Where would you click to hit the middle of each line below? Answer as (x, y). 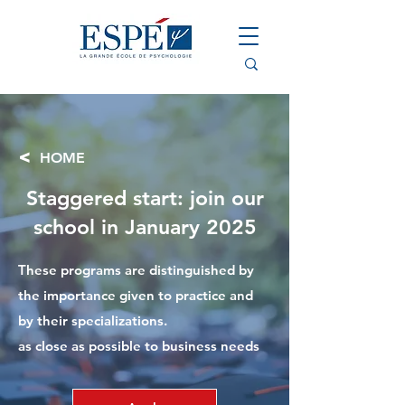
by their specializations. (93, 320)
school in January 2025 (145, 227)
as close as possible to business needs (139, 346)
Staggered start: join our (145, 198)
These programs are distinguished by (136, 270)
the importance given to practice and (136, 295)
